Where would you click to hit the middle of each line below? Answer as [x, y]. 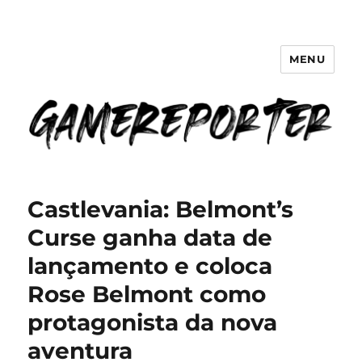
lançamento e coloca [150, 266]
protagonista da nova [153, 323]
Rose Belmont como [147, 295]
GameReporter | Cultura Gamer [181, 71]
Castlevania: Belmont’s [161, 210]
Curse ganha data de [150, 238]
